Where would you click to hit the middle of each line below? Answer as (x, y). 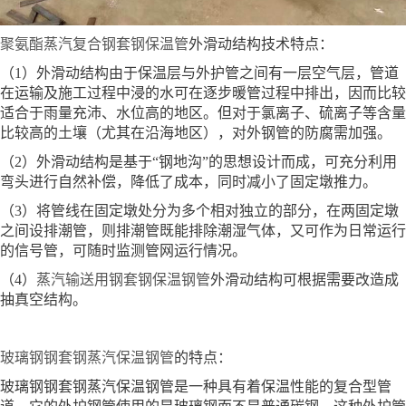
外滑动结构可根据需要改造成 (304, 280)
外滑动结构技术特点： (261, 44)
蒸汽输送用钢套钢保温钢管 (123, 280)
